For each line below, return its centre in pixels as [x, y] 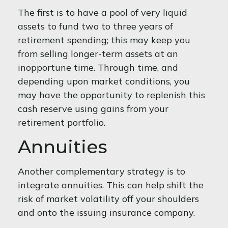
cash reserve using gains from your [93, 109]
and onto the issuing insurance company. [106, 212]
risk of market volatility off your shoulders [108, 199]
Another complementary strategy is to [102, 171]
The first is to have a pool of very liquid [103, 12]
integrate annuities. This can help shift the [111, 185]
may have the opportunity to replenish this [111, 95]
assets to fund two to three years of [95, 26]
